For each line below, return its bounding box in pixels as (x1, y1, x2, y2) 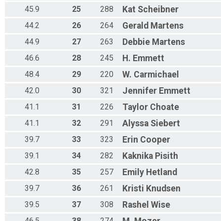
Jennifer (122, 86, 157, 96)
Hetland (146, 167, 177, 178)
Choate (150, 102, 179, 112)
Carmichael (134, 70, 179, 80)
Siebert (150, 118, 180, 129)
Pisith (155, 151, 178, 161)
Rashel (122, 200, 149, 210)
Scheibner (138, 4, 179, 15)
